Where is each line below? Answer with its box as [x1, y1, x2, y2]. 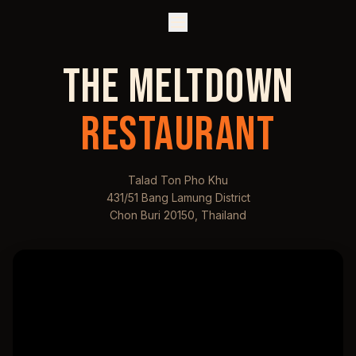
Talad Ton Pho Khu [128, 173, 228, 187]
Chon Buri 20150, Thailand [110, 208, 246, 222]
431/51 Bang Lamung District [106, 191, 250, 204]
